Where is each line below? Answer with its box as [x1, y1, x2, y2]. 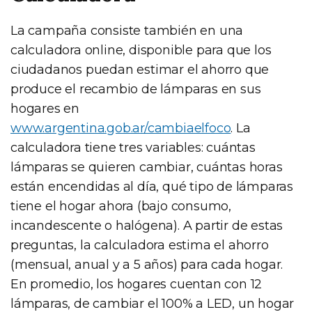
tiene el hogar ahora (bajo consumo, [10, 198, 231, 214]
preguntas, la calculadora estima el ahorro [10, 237, 269, 253]
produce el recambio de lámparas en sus [10, 81, 261, 97]
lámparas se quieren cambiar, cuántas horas [10, 159, 283, 175]
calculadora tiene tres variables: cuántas [10, 139, 256, 155]
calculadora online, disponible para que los [10, 42, 272, 58]
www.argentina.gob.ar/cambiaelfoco [10, 120, 231, 136]
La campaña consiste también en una [10, 22, 244, 38]
